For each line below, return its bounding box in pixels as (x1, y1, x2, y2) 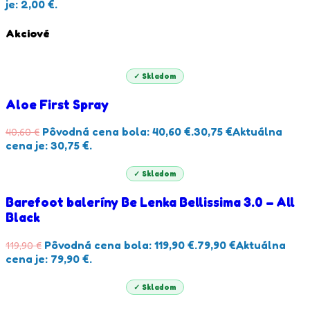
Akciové (6, 26, 50, 40)
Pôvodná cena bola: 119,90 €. (44, 237, 197, 252)
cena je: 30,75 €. (6, 138, 92, 153)
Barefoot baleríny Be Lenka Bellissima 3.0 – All (6, 194, 295, 210)
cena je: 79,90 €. (6, 251, 92, 266)
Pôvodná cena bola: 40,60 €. (42, 125, 194, 139)
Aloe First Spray (6, 96, 109, 112)
